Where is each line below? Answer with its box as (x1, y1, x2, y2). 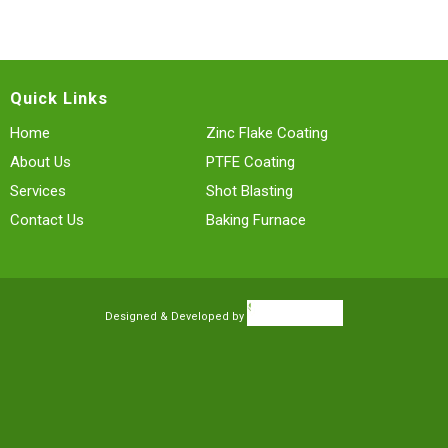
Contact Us (10, 211, 85, 230)
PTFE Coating (205, 153, 295, 172)
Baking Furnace (205, 211, 306, 230)
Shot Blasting (205, 182, 293, 201)
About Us (10, 153, 72, 172)
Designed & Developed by (105, 310, 247, 324)
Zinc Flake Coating (205, 124, 328, 143)
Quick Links (10, 89, 109, 109)
